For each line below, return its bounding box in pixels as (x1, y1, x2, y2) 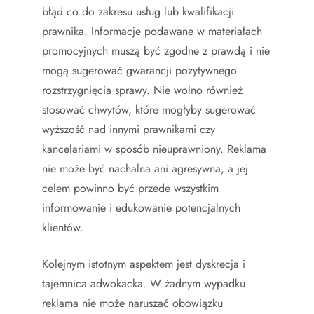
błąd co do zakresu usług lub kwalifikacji (42, 3, 234, 20)
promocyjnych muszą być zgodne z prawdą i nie (42, 42, 270, 59)
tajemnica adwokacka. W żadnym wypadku (42, 275, 245, 292)
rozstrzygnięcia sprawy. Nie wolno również (42, 81, 243, 98)
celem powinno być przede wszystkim (42, 179, 219, 196)
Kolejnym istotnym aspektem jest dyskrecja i (42, 255, 245, 272)
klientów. (42, 219, 83, 235)
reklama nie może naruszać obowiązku (42, 294, 223, 311)
